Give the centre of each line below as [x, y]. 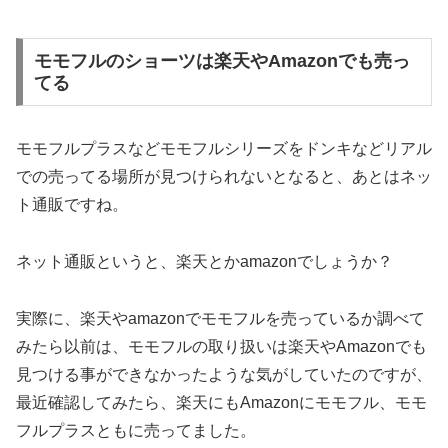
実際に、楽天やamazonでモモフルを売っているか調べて [220, 318]
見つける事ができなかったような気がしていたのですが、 [224, 374]
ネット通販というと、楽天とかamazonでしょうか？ [204, 261]
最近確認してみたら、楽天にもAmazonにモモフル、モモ [221, 402]
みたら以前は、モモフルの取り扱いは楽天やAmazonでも [221, 346]
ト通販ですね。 [72, 204]
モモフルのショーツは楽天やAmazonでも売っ [221, 60]
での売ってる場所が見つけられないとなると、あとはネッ [224, 176]
